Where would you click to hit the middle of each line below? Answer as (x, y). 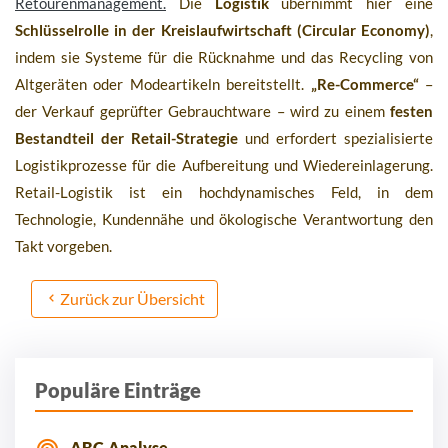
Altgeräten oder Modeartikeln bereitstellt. (163, 84)
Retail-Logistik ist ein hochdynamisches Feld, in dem (224, 192)
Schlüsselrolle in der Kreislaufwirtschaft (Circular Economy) (222, 30)
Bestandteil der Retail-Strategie (126, 138)
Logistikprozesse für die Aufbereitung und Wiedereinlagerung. (224, 165)
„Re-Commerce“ (364, 84)
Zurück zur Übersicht (132, 299)
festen (411, 111)
